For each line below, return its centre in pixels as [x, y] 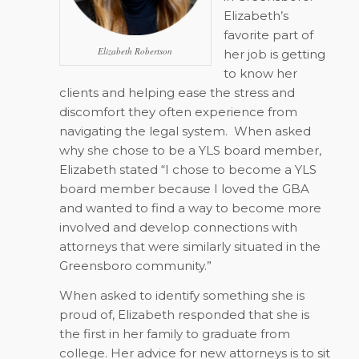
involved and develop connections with [178, 227]
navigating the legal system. [143, 131]
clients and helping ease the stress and [177, 93]
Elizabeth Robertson [135, 51]
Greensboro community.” [137, 266]
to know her [260, 73]
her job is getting [274, 54]
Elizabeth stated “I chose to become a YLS [188, 169]
